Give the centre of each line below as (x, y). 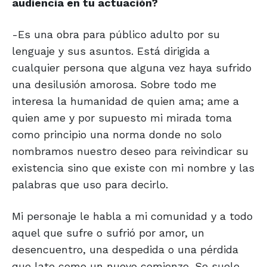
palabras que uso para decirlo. (90, 185)
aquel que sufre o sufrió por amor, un (108, 233)
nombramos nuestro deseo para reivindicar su (130, 151)
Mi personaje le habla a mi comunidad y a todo (132, 216)
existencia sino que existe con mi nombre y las (133, 168)
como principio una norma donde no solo (117, 135)
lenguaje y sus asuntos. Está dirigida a (111, 51)
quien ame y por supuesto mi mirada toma (122, 118)
